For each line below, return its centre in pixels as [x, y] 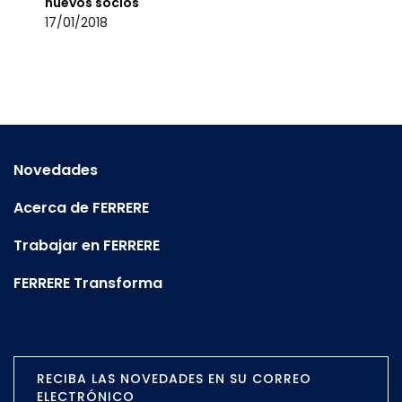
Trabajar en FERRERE [87, 245]
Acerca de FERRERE [81, 208]
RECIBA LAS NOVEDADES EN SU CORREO [174, 379]
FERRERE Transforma [88, 283]
